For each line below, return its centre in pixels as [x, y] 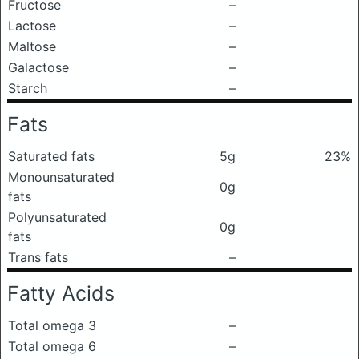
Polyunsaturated [57, 217]
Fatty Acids [61, 293]
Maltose [32, 46]
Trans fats [38, 257]
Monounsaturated [61, 177]
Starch [28, 88]
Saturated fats [51, 156]
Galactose [38, 67]
